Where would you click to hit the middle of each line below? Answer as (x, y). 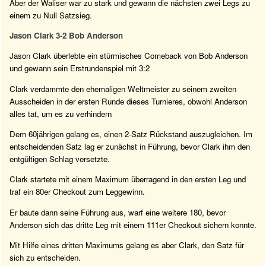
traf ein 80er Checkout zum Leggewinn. (77, 192)
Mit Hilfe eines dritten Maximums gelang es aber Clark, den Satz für (127, 245)
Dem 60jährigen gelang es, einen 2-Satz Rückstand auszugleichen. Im (131, 134)
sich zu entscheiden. (45, 258)
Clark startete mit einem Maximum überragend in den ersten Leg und (128, 179)
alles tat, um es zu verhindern (61, 113)
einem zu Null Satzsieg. (51, 15)
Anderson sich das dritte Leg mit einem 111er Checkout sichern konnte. (133, 224)
